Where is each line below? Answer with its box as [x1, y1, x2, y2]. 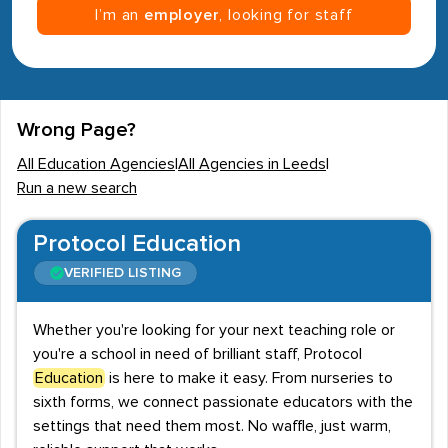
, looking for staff [219, 7, 353, 23]
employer [144, 7, 220, 23]
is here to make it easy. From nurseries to [105, 370, 393, 386]
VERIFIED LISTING [64, 266, 181, 280]
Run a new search [17, 180, 137, 196]
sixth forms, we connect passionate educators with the [33, 394, 413, 410]
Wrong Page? [17, 120, 136, 140]
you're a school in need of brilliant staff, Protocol [33, 346, 362, 362]
